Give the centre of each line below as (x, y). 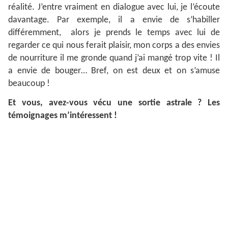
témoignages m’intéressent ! (63, 116)
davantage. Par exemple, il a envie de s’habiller (114, 20)
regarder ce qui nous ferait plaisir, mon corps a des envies (114, 46)
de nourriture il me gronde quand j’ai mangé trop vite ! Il (114, 59)
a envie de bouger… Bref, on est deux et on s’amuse (114, 71)
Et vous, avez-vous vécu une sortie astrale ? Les (114, 103)
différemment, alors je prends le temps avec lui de (114, 33)
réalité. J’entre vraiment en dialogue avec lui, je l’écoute (114, 8)
